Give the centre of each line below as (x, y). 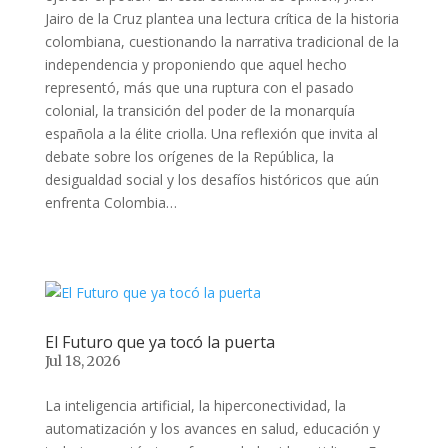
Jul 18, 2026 (82, 361)
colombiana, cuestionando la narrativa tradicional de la (221, 42)
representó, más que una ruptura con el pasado (199, 88)
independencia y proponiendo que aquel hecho (195, 65)
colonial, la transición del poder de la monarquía (199, 111)
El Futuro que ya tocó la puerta (159, 342)
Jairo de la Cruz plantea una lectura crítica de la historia (221, 19)
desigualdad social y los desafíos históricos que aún (211, 180)
